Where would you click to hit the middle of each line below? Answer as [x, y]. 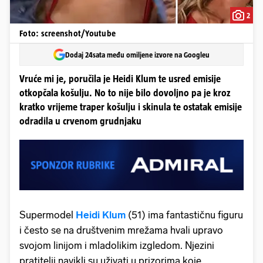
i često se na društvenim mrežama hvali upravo [121, 230]
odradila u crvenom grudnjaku [80, 121]
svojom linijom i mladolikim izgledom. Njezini [117, 245]
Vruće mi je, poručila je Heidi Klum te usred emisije [120, 79]
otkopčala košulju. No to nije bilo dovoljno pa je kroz [125, 93]
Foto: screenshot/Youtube [68, 33]
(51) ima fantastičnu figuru [184, 215]
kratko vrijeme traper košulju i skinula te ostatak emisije [131, 107]
